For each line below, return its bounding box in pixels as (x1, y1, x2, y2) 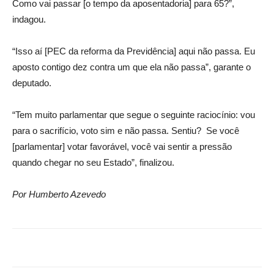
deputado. (12, 77, 51, 88)
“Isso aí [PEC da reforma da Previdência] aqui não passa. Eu (12, 45, 255, 56)
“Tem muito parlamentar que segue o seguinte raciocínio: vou (12, 109, 255, 120)
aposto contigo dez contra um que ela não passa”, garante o (12, 61, 251, 72)
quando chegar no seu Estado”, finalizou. (12, 157, 174, 168)
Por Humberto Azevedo (12, 188, 106, 199)
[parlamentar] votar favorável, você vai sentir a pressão (12, 141, 232, 152)
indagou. (12, 13, 46, 24)
